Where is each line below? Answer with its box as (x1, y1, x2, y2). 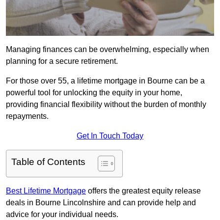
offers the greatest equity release (86, 187, 201, 195)
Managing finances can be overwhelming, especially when (6, 45, 209, 54)
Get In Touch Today (77, 132, 143, 140)
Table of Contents (11, 157, 85, 167)
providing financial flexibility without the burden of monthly (6, 100, 206, 109)
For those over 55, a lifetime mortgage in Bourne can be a (6, 77, 205, 85)
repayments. (6, 112, 49, 121)
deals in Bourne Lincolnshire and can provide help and (6, 198, 196, 207)
